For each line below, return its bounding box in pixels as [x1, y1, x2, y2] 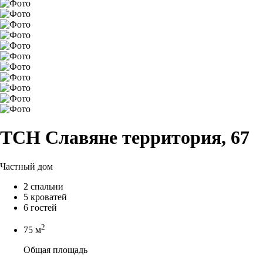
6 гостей [23, 202, 57, 213]
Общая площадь [23, 245, 87, 255]
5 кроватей [23, 191, 67, 202]
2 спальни [23, 181, 63, 191]
